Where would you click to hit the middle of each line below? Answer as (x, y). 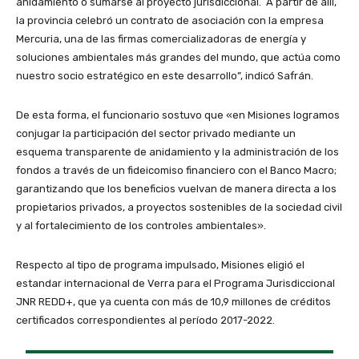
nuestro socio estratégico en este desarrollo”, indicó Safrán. (165, 75)
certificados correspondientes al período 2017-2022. (145, 320)
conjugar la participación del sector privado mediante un (156, 133)
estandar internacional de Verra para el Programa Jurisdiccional (175, 283)
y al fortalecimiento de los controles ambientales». (141, 225)
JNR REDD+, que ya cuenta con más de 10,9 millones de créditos (173, 301)
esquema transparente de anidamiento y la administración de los (177, 151)
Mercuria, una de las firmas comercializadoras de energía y (161, 38)
